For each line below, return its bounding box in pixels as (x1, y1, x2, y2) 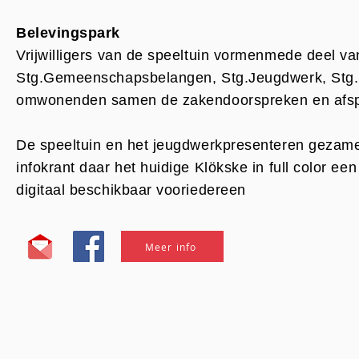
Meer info (144, 240, 197, 253)
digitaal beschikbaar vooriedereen (16, 182, 246, 198)
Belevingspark (16, 25, 121, 41)
